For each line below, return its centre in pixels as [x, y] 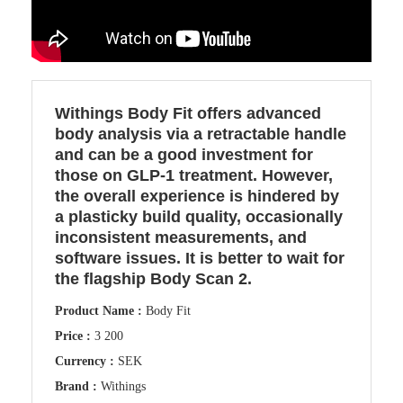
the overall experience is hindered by [197, 196]
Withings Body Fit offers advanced [188, 113]
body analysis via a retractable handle [201, 134]
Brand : [78, 386]
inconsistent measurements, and [181, 237]
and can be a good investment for [184, 154]
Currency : [86, 361]
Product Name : [100, 310]
